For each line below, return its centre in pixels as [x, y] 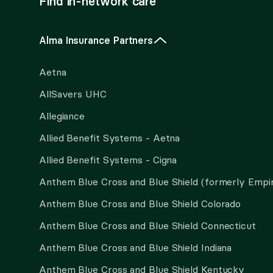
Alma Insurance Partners [96, 40]
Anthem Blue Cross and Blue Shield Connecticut [147, 225]
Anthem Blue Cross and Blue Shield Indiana [136, 247]
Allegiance [62, 116]
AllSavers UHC [73, 94]
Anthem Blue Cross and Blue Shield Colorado [140, 204]
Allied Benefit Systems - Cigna [108, 160]
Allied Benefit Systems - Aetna [110, 138]
